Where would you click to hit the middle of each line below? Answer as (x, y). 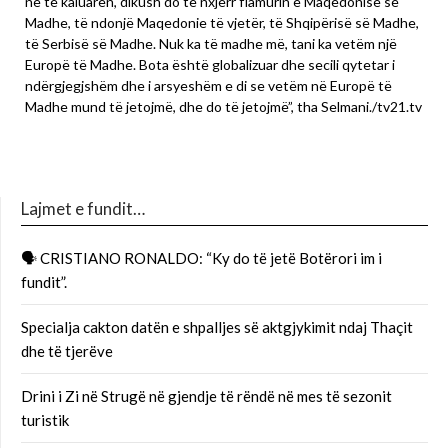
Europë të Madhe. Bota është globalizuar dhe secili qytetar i (210, 65)
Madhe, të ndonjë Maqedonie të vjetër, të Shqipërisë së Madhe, (222, 23)
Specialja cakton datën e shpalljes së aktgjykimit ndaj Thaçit (217, 327)
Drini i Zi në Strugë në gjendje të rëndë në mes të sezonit (206, 396)
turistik (45, 420)
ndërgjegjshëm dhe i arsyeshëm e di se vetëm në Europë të (208, 86)
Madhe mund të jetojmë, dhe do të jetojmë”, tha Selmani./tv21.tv (223, 107)
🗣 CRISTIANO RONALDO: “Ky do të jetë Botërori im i (201, 258)
